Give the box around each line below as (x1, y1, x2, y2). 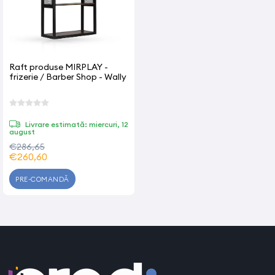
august (9, 126, 35, 136)
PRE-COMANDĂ (15, 174, 69, 184)
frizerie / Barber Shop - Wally (9, 71, 126, 82)
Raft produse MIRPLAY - (9, 61, 108, 72)
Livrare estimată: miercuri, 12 (23, 119, 128, 129)
